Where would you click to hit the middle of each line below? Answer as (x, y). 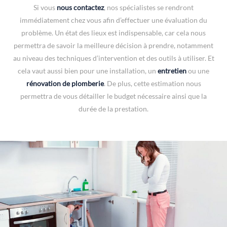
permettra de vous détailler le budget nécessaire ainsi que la (113, 96)
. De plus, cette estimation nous (152, 84)
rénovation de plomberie (65, 84)
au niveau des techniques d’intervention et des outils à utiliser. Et (113, 58)
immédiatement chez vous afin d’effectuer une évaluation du (113, 20)
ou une (198, 71)
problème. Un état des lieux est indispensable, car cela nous (113, 33)
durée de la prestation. (113, 109)
